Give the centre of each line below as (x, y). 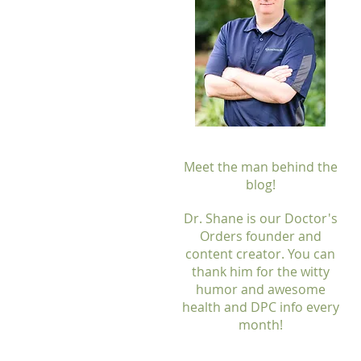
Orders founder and (260, 236)
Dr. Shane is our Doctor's (260, 218)
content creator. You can (260, 254)
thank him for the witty (260, 272)
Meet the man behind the (260, 167)
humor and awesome (260, 289)
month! (260, 325)
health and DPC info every (260, 307)
